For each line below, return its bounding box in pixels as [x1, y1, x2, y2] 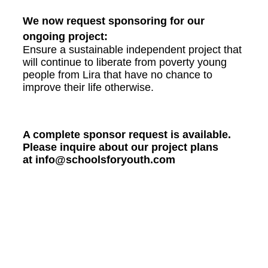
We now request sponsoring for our [22, 15, 205, 28]
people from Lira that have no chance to [22, 69, 212, 81]
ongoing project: [22, 31, 108, 43]
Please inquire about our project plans [22, 141, 218, 154]
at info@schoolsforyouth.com [22, 154, 175, 166]
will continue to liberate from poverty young [22, 56, 227, 69]
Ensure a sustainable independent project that [22, 44, 242, 56]
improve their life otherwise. [22, 81, 154, 94]
